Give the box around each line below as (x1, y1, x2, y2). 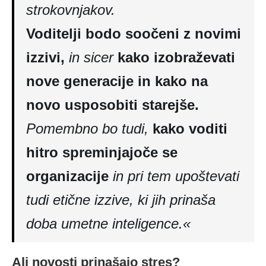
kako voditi (153, 120, 227, 137)
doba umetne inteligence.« (26, 215, 191, 232)
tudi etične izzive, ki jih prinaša (26, 191, 216, 208)
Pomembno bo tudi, (26, 120, 153, 137)
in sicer (65, 49, 118, 65)
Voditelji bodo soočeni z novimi (26, 25, 241, 42)
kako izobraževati (118, 49, 235, 65)
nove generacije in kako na (26, 72, 208, 89)
